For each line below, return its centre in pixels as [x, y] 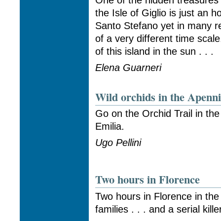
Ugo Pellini [118, 142]
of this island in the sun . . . [155, 52]
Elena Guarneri [129, 67]
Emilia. [110, 127]
